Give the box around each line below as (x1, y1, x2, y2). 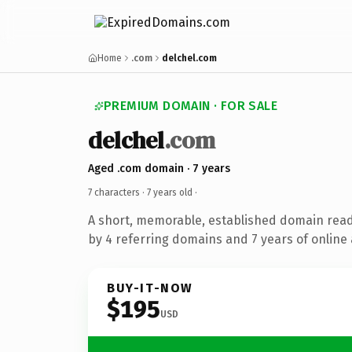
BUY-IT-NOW (107, 280, 193, 295)
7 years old (147, 186, 192, 198)
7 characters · (88, 186, 147, 198)
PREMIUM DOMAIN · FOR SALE (104, 98, 277, 113)
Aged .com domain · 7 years (88, 161, 230, 175)
